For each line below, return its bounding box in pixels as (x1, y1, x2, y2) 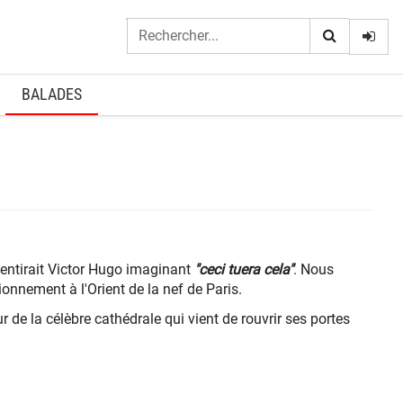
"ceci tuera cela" (194, 260, 293, 278)
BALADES (22, 84, 82, 103)
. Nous (293, 260, 334, 278)
